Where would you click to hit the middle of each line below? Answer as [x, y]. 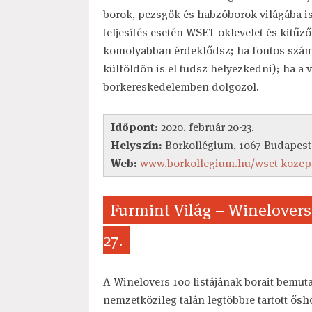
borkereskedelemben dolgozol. [181, 86]
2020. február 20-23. [206, 127]
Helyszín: [136, 145]
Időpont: [134, 127]
